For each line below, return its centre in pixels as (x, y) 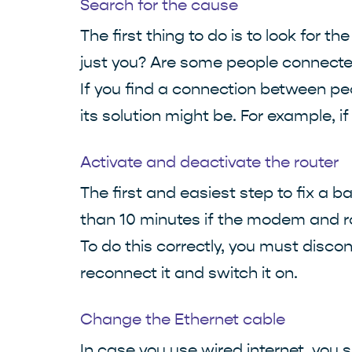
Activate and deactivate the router (209, 163)
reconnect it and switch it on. (189, 273)
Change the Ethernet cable (183, 320)
